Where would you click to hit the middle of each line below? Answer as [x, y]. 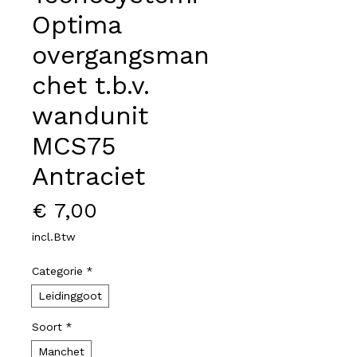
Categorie [57, 271]
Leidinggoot [70, 296]
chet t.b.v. [91, 85]
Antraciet [88, 176]
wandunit [90, 116]
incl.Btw [54, 237]
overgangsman [121, 55]
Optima [76, 25]
